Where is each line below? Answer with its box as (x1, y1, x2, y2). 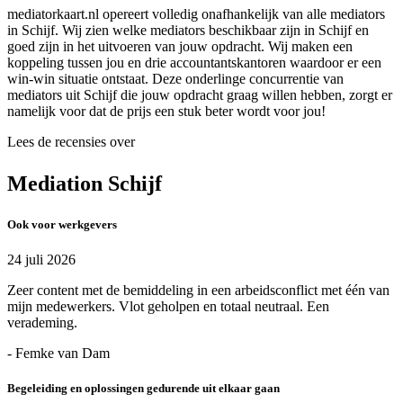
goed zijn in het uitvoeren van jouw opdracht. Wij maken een (7, 38, 353, 54)
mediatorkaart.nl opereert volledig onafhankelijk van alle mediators (7, 5, 385, 22)
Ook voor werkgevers (7, 217, 117, 231)
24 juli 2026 (7, 251, 76, 267)
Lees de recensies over (7, 133, 135, 149)
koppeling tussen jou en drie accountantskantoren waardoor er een (7, 54, 381, 70)
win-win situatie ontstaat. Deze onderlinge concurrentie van (7, 70, 344, 86)
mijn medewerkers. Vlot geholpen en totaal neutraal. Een (7, 298, 329, 314)
